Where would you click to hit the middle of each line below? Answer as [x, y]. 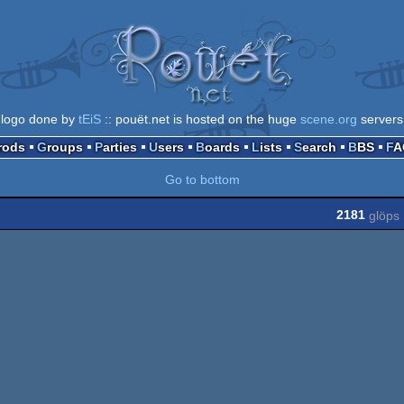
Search [319, 147]
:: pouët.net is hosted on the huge [201, 119]
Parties [119, 147]
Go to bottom [202, 179]
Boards [222, 147]
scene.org [329, 119]
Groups [64, 147]
